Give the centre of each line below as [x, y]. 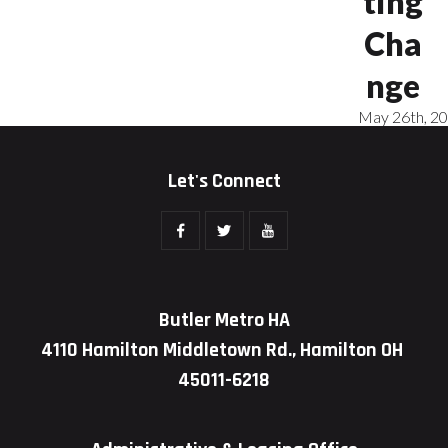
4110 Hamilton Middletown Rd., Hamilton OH [224, 350]
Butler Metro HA [224, 320]
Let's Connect [224, 181]
